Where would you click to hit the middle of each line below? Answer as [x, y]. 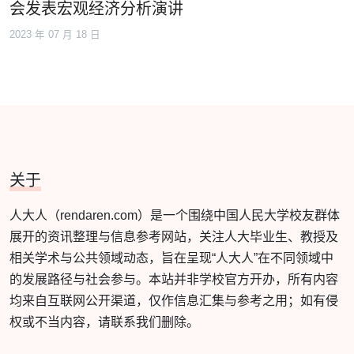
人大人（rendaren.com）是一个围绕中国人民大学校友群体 [175, 215]
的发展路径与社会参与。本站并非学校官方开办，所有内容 [174, 279]
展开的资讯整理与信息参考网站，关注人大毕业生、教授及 [174, 236]
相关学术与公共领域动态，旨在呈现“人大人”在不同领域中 [171, 258]
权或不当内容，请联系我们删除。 [104, 322]
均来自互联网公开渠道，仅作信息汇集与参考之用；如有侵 [174, 300]
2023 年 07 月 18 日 [55, 34]
